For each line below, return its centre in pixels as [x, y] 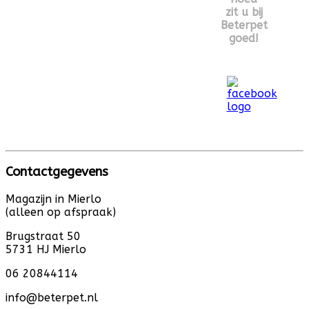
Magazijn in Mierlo [53, 199]
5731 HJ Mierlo [46, 250]
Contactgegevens [57, 172]
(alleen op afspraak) [61, 212]
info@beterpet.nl [52, 298]
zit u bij [244, 12]
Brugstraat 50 [43, 237]
